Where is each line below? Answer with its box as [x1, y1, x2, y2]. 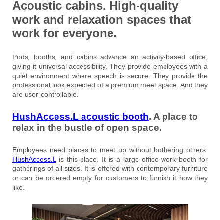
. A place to [149, 111, 198, 122]
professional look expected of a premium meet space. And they [12, 81, 208, 89]
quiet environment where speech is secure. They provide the [12, 71, 208, 80]
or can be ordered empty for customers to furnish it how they [12, 173, 208, 182]
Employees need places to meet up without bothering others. [12, 145, 208, 154]
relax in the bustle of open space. [12, 122, 162, 133]
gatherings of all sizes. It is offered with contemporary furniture [12, 164, 208, 172]
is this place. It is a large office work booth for [56, 155, 208, 163]
